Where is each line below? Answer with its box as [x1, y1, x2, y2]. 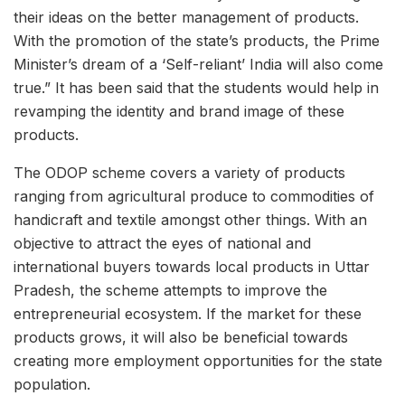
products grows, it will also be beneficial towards [14, 328, 348, 347]
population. [14, 375, 90, 394]
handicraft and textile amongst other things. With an [14, 211, 367, 230]
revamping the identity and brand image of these [14, 102, 344, 121]
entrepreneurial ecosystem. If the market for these [14, 305, 362, 324]
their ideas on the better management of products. [14, 8, 359, 27]
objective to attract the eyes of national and [14, 234, 311, 253]
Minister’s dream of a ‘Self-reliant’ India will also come [14, 55, 383, 74]
